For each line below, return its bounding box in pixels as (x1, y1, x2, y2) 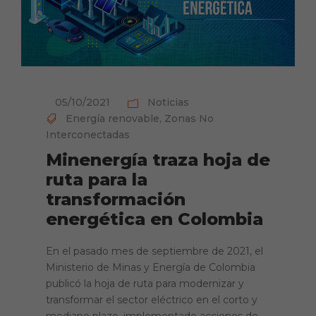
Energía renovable (66, 112, 159, 126)
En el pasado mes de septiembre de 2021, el (46, 245, 263, 258)
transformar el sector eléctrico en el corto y (46, 293, 257, 307)
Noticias (147, 96, 189, 109)
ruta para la (46, 169, 147, 190)
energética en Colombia (46, 209, 263, 230)
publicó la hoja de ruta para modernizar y (46, 277, 244, 291)
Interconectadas (46, 128, 130, 142)
